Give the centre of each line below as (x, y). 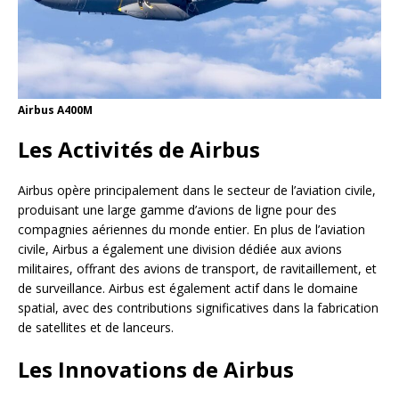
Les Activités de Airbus (139, 149)
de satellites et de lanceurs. (96, 327)
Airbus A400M (55, 110)
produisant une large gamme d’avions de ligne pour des (177, 209)
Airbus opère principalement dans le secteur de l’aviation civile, (197, 190)
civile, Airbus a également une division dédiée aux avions (180, 248)
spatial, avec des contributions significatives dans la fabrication (198, 307)
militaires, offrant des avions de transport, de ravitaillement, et (197, 268)
